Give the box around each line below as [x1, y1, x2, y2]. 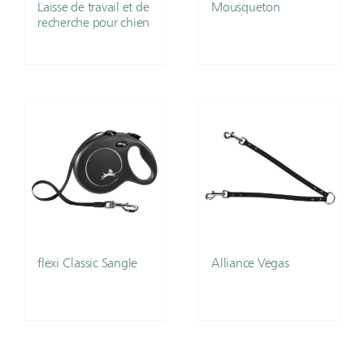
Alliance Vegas [211, 254, 289, 271]
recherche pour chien [37, 14, 150, 30]
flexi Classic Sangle [37, 254, 138, 271]
